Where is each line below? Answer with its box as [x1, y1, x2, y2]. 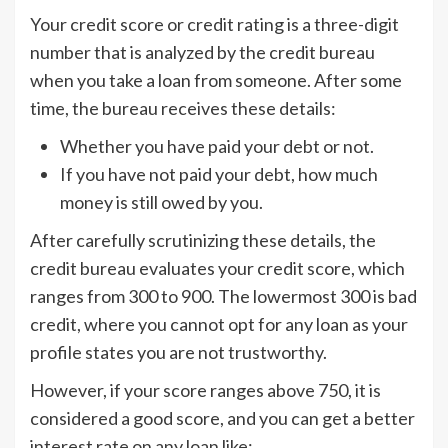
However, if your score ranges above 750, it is [30, 379, 381, 402]
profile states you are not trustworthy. [30, 341, 327, 364]
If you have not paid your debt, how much [60, 163, 378, 186]
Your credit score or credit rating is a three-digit [30, 13, 399, 36]
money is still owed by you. [60, 191, 263, 214]
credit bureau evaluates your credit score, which [30, 257, 405, 280]
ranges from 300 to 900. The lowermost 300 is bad [30, 285, 417, 308]
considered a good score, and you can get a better [30, 407, 415, 430]
